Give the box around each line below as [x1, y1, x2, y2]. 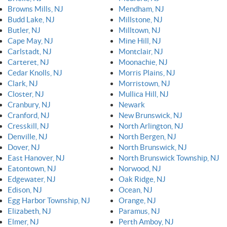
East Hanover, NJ [8, 153, 65, 162]
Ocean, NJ [119, 185, 153, 194]
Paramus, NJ [119, 206, 160, 215]
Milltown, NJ [119, 25, 161, 34]
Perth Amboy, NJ [119, 217, 174, 226]
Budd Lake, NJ [8, 15, 55, 24]
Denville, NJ [8, 132, 48, 141]
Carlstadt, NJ [8, 47, 52, 56]
